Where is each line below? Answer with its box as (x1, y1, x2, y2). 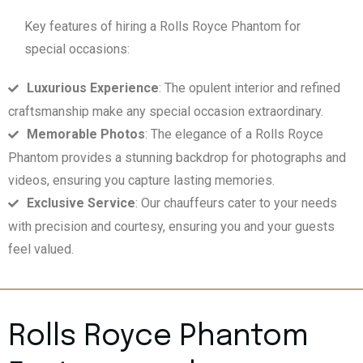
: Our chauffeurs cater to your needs (135, 195, 337, 211)
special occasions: (24, 41, 130, 58)
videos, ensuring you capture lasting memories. (8, 173, 275, 189)
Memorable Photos (27, 126, 145, 143)
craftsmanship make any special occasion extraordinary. (8, 104, 323, 120)
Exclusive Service (27, 195, 135, 211)
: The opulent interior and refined (159, 80, 340, 96)
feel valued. (8, 241, 74, 258)
